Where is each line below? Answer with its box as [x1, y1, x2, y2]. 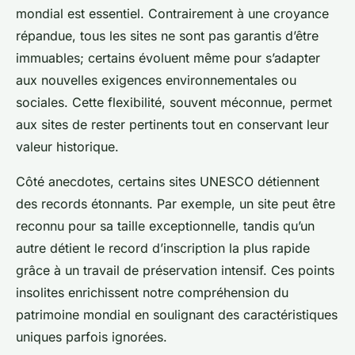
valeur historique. [16, 138, 119, 155]
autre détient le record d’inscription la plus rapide [16, 239, 310, 256]
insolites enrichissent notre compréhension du [16, 284, 288, 300]
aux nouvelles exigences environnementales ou [16, 71, 296, 88]
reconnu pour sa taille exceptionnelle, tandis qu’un [16, 217, 315, 234]
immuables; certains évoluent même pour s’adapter [16, 49, 320, 66]
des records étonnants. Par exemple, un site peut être [16, 195, 335, 212]
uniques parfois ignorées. [16, 328, 167, 345]
